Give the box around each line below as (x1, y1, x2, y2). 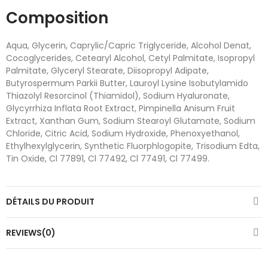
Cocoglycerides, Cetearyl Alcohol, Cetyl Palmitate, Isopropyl (6, 51, 255, 64)
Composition (6, 7, 108, 29)
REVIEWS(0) (6, 226, 56, 239)
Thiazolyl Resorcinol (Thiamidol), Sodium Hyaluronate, (6, 89, 230, 102)
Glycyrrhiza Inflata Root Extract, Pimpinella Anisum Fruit (6, 102, 235, 114)
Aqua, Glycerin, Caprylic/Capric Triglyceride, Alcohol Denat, (6, 39, 251, 51)
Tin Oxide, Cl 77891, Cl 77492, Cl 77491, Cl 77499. (6, 152, 209, 165)
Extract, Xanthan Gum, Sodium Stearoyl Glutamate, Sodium (6, 114, 255, 127)
